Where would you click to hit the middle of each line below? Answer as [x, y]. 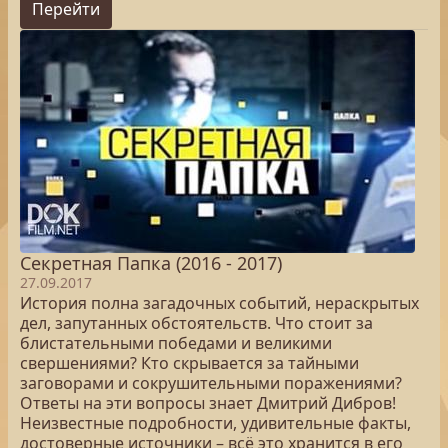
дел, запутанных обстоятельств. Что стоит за [196, 323]
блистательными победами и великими [176, 343]
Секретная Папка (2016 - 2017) [151, 263]
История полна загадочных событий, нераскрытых [219, 303]
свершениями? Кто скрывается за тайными [189, 363]
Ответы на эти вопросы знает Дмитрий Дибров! [208, 403]
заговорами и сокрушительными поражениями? [211, 383]
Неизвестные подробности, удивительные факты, [215, 423]
